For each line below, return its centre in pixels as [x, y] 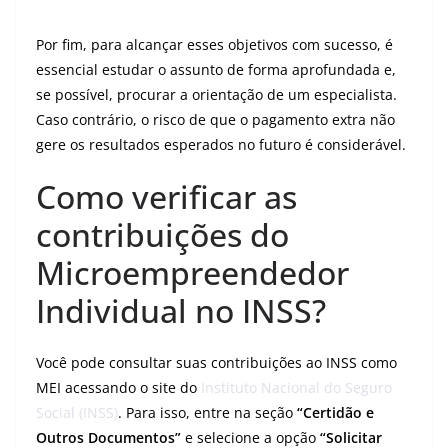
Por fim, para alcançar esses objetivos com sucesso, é [214, 44]
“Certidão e [335, 412]
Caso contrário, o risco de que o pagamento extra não [215, 119]
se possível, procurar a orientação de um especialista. [216, 94]
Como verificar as [166, 196]
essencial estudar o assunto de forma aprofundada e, [216, 69]
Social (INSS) [77, 412]
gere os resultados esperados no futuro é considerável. [221, 144]
